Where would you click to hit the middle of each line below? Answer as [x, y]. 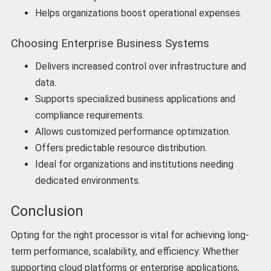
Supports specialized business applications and [135, 99]
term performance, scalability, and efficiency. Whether [125, 251]
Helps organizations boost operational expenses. [138, 13]
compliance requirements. [90, 115]
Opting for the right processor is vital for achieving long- [130, 235]
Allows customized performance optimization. [132, 131]
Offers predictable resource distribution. [122, 148]
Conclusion [47, 211]
